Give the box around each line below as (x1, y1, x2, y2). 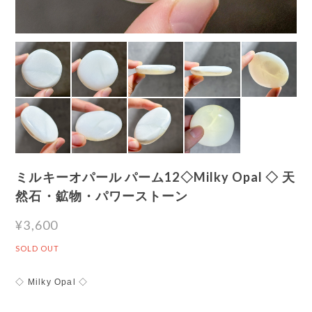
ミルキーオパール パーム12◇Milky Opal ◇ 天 (15, 169, 295, 185)
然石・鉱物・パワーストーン (15, 187, 189, 203)
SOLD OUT (15, 243, 60, 253)
